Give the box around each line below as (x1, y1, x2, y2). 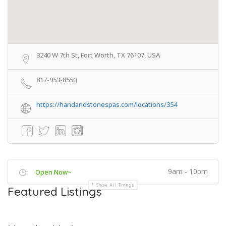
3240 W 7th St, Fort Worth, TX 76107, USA (36, 50, 160, 60)
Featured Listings (8, 184, 102, 199)
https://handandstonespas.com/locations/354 (36, 100, 177, 109)
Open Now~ (35, 167, 72, 177)
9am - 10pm (168, 166, 208, 176)
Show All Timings (96, 182, 135, 188)
